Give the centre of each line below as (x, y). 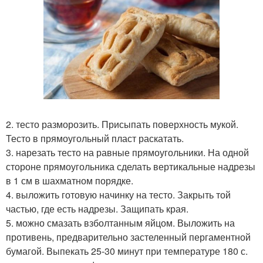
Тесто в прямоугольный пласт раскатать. (95, 138)
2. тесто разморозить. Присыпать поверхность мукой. (122, 124)
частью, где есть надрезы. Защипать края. (97, 208)
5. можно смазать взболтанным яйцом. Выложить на (120, 222)
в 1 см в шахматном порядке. (70, 180)
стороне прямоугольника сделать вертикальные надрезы (131, 166)
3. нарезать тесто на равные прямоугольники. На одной (127, 152)
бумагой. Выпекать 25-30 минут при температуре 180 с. (127, 251)
